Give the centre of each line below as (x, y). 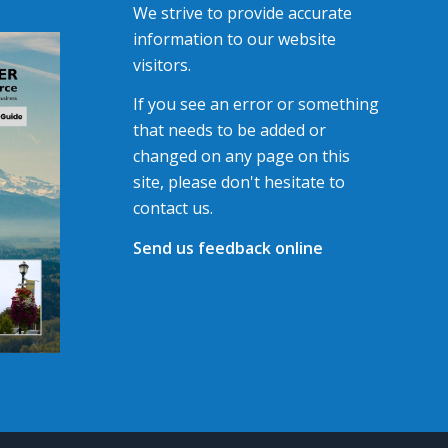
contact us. (172, 208)
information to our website (234, 38)
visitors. (161, 64)
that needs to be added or (229, 130)
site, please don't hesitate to (238, 182)
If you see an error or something (255, 104)
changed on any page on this (241, 156)
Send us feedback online (227, 247)
